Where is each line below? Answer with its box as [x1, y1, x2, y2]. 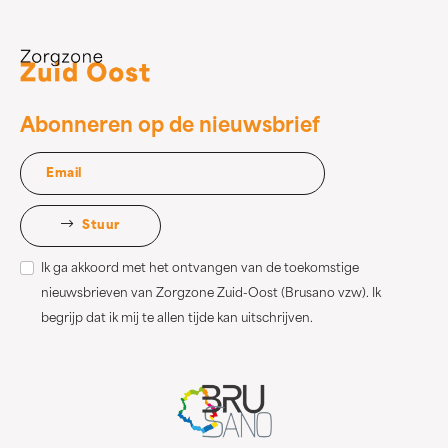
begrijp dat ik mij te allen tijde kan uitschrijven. [41, 313, 313, 326]
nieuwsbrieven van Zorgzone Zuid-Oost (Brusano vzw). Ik [41, 288, 381, 301]
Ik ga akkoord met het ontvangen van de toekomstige [41, 263, 359, 276]
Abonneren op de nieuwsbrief [20, 117, 320, 138]
